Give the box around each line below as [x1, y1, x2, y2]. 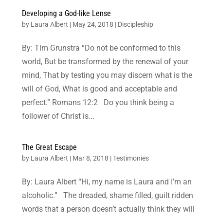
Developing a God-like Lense [21, 8, 111, 18]
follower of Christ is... [21, 111, 94, 121]
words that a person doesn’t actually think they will [21, 204, 195, 214]
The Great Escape [21, 142, 77, 152]
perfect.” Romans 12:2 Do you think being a [21, 97, 174, 107]
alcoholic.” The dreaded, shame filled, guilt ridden [21, 190, 193, 200]
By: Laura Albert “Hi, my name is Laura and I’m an [21, 177, 192, 186]
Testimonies [112, 154, 149, 162]
